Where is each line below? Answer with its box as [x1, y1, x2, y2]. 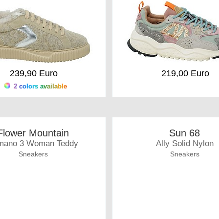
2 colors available [11, 83, 67, 90]
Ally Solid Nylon [155, 139, 214, 148]
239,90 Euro [9, 68, 58, 78]
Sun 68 [169, 128, 200, 138]
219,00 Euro [161, 68, 209, 78]
